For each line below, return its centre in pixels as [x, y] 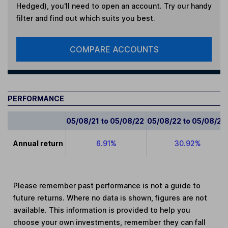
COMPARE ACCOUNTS [114, 49]
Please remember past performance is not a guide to [107, 185]
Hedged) [31, 6]
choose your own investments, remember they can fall [110, 222]
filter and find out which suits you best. [85, 18]
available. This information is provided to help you [102, 210]
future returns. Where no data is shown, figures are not [110, 197]
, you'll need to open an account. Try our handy [129, 6]
